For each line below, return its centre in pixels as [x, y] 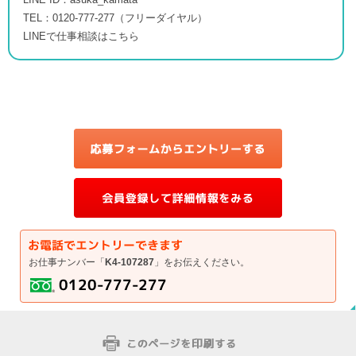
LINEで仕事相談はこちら [81, 37]
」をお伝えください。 [202, 263]
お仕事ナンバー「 [67, 263]
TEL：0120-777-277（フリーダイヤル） [116, 18]
